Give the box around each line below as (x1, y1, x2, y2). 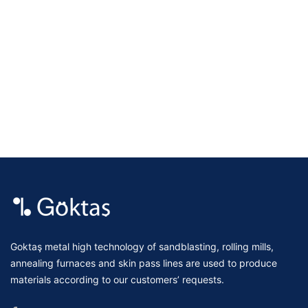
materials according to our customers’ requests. (10, 274, 224, 286)
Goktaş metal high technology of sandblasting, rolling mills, (10, 241, 274, 253)
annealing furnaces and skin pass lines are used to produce (10, 257, 277, 269)
